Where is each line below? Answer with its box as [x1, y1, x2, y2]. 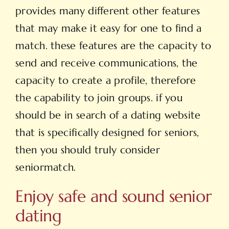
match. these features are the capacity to [15, 39, 212, 53]
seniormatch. [15, 161, 76, 174]
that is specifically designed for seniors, [15, 126, 199, 140]
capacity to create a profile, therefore [15, 74, 196, 87]
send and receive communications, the [15, 57, 198, 70]
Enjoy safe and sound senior [15, 186, 212, 207]
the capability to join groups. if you [15, 91, 183, 105]
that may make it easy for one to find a [15, 22, 202, 35]
